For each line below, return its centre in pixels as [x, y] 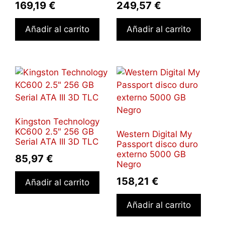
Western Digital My [154, 134]
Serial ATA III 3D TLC [57, 142]
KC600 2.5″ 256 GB [54, 132]
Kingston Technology [57, 122]
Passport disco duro [157, 144]
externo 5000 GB [151, 154]
